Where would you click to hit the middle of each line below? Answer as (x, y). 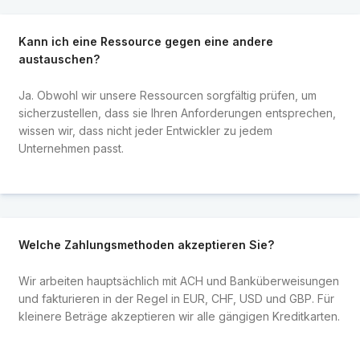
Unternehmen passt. (71, 148)
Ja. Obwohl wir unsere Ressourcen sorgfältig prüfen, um (167, 95)
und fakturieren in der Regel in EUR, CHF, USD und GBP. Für (176, 298)
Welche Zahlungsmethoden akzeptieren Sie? (146, 245)
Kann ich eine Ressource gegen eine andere (145, 42)
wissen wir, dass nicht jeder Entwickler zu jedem (145, 130)
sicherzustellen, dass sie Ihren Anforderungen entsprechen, (177, 112)
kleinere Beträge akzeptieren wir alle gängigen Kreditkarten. (179, 316)
